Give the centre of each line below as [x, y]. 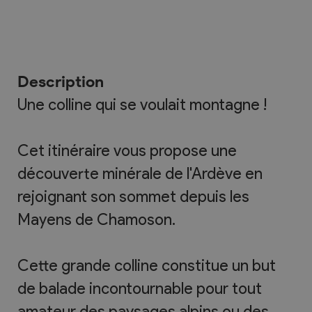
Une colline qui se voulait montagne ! [142, 105]
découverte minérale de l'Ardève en [140, 174]
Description [61, 82]
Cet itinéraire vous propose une [127, 151]
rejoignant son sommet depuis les [133, 197]
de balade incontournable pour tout [140, 289]
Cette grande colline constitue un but [147, 266]
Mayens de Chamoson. [96, 220]
